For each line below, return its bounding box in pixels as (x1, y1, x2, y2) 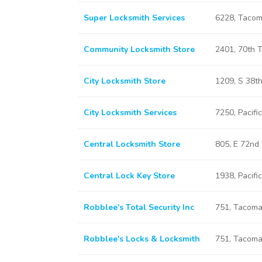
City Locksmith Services (83, 107, 177, 118)
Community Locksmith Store (83, 44, 195, 55)
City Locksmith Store (83, 75, 166, 87)
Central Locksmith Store (83, 139, 180, 150)
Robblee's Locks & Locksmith (83, 233, 200, 244)
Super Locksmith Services (83, 12, 185, 23)
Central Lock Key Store (83, 170, 175, 181)
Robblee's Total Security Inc (83, 202, 194, 213)
